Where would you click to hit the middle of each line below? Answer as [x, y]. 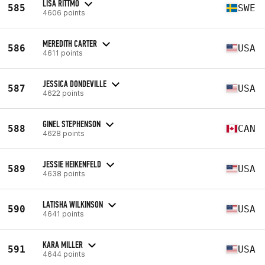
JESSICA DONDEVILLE [75, 83]
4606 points [64, 12]
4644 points [64, 254]
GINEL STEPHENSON [72, 124]
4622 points [63, 93]
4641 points [63, 214]
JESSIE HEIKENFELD [72, 164]
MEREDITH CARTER [70, 43]
